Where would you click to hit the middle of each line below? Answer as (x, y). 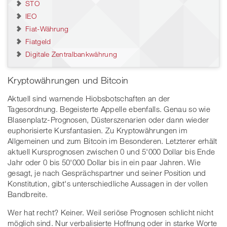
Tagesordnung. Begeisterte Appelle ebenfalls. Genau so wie (109, 109)
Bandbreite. (28, 194)
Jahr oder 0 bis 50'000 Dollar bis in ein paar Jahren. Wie (104, 162)
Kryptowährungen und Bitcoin (68, 80)
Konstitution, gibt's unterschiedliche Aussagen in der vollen (108, 184)
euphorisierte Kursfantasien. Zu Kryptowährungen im (98, 130)
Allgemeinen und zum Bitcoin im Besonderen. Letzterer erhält (112, 141)
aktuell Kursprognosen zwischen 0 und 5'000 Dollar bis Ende (111, 152)
